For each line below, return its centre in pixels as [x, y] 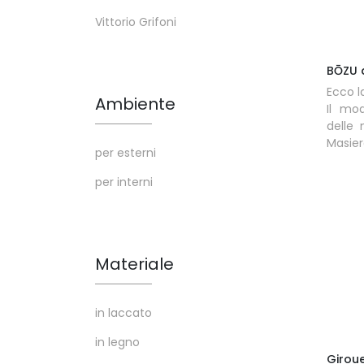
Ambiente [135, 104]
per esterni [126, 153]
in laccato [123, 313]
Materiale [134, 264]
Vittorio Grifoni [136, 22]
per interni [124, 182]
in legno [117, 342]
